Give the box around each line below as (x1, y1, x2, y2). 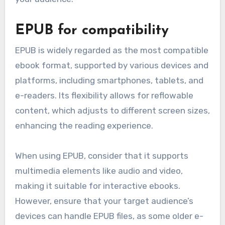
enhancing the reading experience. (15, 121, 153, 131)
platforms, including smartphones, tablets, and (15, 75, 203, 86)
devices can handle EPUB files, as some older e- (15, 211, 203, 221)
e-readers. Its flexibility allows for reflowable (15, 90, 193, 101)
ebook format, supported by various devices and (15, 60, 208, 71)
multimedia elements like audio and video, (15, 166, 183, 176)
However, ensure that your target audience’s (15, 196, 193, 206)
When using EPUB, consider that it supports (15, 151, 188, 161)
